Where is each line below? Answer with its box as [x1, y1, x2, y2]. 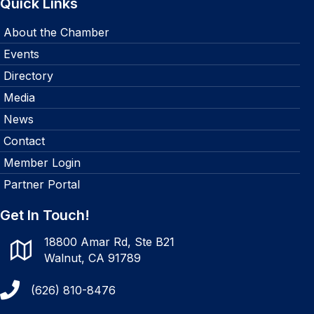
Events [4, 47, 39, 62]
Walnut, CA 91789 [44, 251, 141, 266]
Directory [4, 69, 53, 83]
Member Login [4, 156, 81, 170]
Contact [4, 134, 45, 149]
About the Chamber [4, 25, 109, 40]
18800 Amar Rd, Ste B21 [44, 235, 175, 250]
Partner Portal [4, 177, 80, 192]
